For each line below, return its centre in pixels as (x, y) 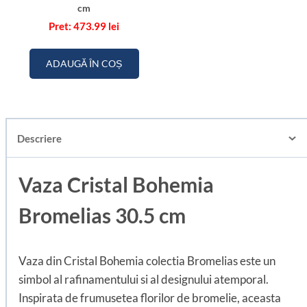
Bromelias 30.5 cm (102, 215)
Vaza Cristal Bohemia (116, 184)
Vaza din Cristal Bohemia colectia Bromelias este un (147, 260)
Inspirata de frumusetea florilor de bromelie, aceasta (150, 297)
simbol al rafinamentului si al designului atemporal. (144, 279)
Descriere (40, 138)
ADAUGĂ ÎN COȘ (84, 64)
